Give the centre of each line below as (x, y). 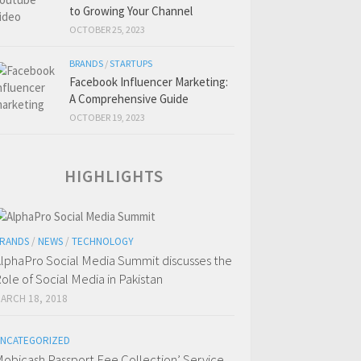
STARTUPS (131, 63)
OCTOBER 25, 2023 (107, 29)
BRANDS (86, 63)
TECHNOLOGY (103, 241)
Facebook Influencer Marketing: (149, 82)
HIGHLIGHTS (114, 176)
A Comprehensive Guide (129, 99)
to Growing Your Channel (131, 11)
